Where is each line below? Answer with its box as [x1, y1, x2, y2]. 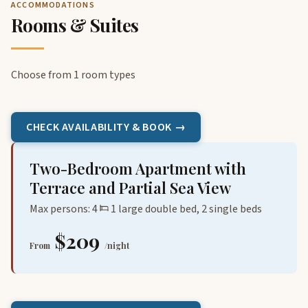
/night [104, 239, 129, 251]
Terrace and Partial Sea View [30, 177, 231, 198]
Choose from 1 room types [11, 67, 135, 82]
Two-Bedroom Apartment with [30, 157, 246, 179]
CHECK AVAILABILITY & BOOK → [26, 119, 186, 135]
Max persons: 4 [30, 201, 98, 217]
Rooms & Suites [11, 12, 139, 37]
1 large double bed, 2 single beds [109, 201, 262, 217]
